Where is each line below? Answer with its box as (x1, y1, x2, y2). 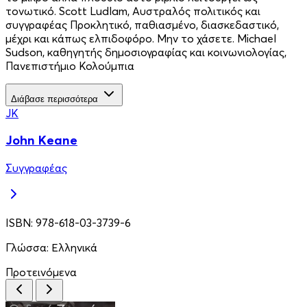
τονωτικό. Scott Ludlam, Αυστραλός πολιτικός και (5, 3, 260, 18)
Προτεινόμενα (5, 265, 77, 280)
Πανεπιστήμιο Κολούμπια (5, 58, 134, 73)
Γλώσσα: (5, 241, 51, 255)
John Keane (5, 132, 77, 149)
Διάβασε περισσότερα (11, 93, 98, 104)
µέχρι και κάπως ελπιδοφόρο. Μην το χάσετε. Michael (5, 31, 276, 45)
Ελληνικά (51, 241, 97, 255)
